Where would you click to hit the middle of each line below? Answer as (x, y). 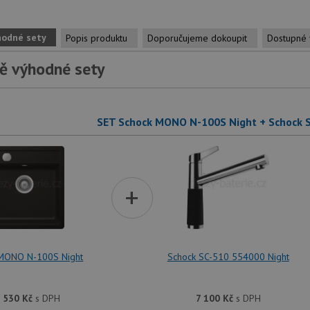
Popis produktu (97, 38)
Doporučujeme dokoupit (197, 38)
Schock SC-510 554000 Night (228, 257)
